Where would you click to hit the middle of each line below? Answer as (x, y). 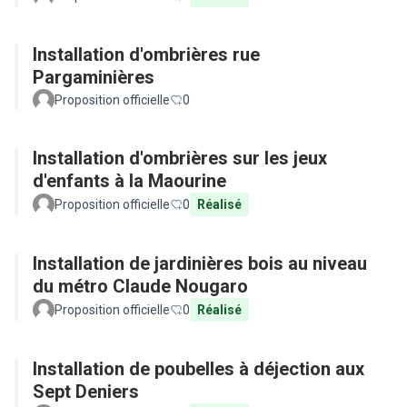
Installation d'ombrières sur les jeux (180, 158)
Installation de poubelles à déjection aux (199, 369)
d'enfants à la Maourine (129, 181)
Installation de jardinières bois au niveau (200, 263)
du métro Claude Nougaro (140, 286)
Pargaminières (94, 77)
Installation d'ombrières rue (146, 55)
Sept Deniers (86, 392)
